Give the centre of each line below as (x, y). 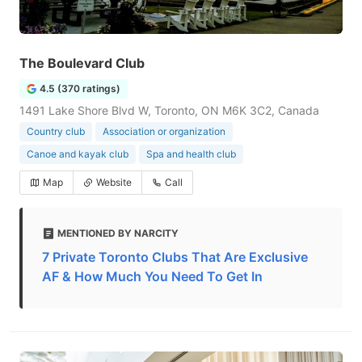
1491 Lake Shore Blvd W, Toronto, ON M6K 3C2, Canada (169, 110)
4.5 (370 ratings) (80, 88)
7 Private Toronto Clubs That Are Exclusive (175, 257)
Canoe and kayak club (78, 154)
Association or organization (164, 131)
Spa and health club (191, 154)
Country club (56, 131)
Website (114, 182)
